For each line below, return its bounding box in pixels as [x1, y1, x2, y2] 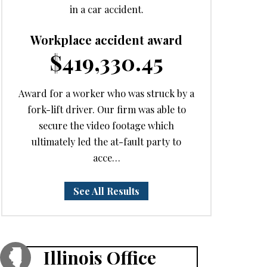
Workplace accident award [30, 32, 183, 48]
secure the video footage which [39, 119, 175, 132]
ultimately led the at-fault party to [32, 135, 182, 148]
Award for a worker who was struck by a [18, 86, 195, 100]
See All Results [73, 185, 140, 197]
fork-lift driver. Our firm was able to [27, 103, 186, 116]
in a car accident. [69, 2, 144, 15]
